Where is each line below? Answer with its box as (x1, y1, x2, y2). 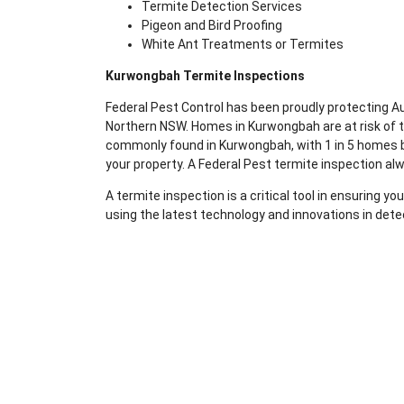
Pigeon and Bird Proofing (142, 17, 282, 32)
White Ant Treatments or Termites (142, 36, 344, 51)
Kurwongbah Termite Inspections (106, 68, 305, 83)
